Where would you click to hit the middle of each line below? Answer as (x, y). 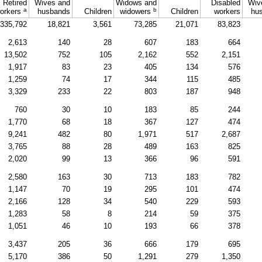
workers (227, 12)
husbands (54, 12)
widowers (137, 12)
